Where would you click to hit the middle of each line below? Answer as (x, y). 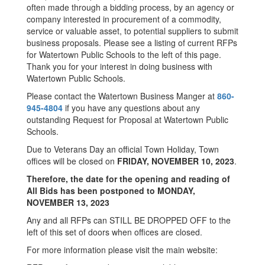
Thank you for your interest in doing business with (119, 66)
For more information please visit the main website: (122, 250)
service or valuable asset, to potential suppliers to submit (132, 31)
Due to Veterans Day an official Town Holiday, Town (123, 149)
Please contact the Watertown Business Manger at (122, 96)
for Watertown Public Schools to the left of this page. (124, 54)
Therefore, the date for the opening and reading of (128, 179)
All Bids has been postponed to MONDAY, (111, 190)
